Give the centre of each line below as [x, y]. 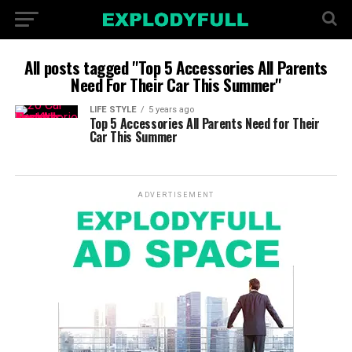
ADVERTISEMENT [176, 195]
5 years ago [171, 110]
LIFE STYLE [113, 110]
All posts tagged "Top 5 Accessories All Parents [176, 67]
